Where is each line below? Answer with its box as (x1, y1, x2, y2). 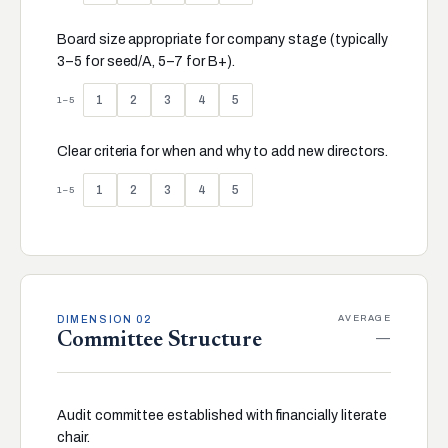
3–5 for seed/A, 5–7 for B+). (57, 54, 235, 69)
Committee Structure (57, 330, 263, 352)
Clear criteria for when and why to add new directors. (57, 144, 388, 159)
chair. (57, 430, 90, 445)
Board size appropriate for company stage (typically (57, 32, 388, 47)
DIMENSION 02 (57, 314, 152, 325)
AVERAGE (338, 313, 391, 323)
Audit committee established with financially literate (57, 408, 387, 423)
